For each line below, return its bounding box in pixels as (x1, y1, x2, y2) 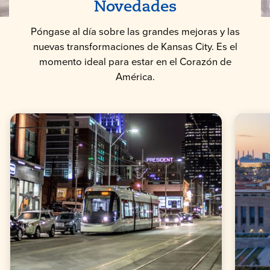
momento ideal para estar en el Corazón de (39, 54, 231, 69)
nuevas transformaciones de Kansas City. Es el (33, 39, 237, 54)
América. (115, 69, 155, 84)
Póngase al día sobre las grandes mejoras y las (30, 24, 240, 39)
